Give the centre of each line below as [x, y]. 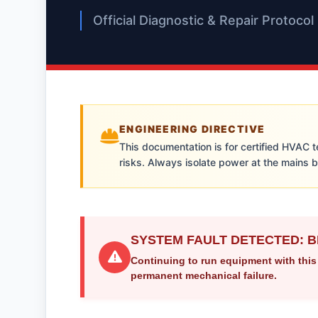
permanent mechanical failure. [204, 275]
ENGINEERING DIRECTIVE [192, 129]
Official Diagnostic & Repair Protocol [203, 20]
